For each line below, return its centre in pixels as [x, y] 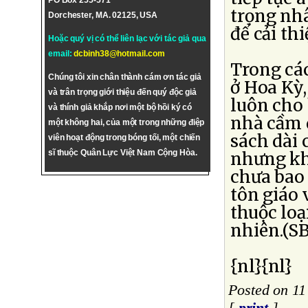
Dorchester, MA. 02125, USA [103, 15]
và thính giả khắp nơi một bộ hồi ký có [120, 107]
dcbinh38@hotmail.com [119, 54]
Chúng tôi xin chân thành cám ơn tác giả [125, 77]
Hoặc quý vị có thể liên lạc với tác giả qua [127, 38]
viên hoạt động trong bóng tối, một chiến [124, 137]
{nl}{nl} [262, 266]
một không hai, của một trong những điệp [126, 122]
